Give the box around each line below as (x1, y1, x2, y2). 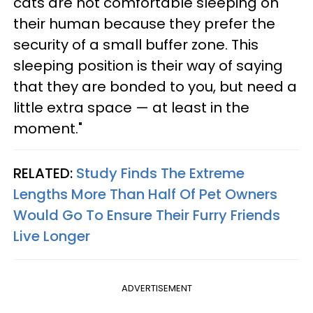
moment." (13, 118, 82, 138)
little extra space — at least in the (13, 97, 249, 117)
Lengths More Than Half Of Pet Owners (13, 184, 277, 204)
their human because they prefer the (13, 13, 275, 34)
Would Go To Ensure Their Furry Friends (13, 205, 280, 225)
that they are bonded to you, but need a (13, 76, 297, 96)
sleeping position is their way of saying (13, 55, 283, 75)
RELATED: (13, 163, 76, 183)
